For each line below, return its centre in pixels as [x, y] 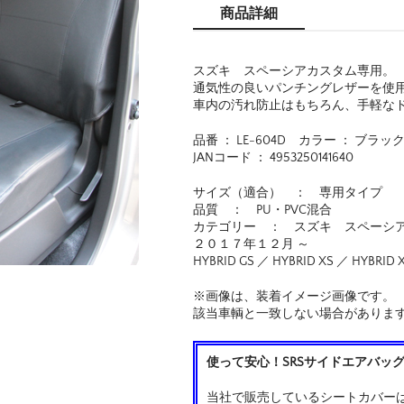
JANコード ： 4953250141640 [273, 157]
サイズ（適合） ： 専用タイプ [288, 193]
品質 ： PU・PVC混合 [262, 210]
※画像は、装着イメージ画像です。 [294, 296]
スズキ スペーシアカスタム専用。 [294, 71]
